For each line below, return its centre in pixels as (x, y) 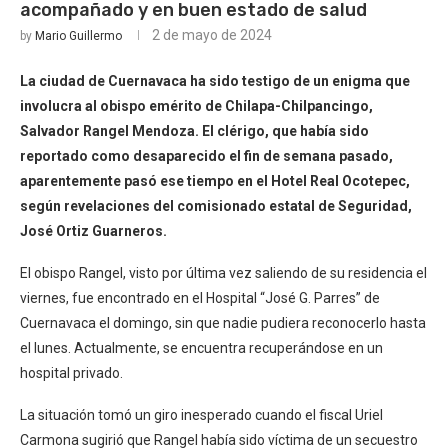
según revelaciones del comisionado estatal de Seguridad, (216, 206)
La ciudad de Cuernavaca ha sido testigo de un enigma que (215, 81)
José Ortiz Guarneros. (93, 231)
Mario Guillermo (78, 36)
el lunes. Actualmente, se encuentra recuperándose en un (201, 348)
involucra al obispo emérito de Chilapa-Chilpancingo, (196, 106)
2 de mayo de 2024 (212, 35)
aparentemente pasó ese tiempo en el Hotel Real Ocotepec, (215, 181)
